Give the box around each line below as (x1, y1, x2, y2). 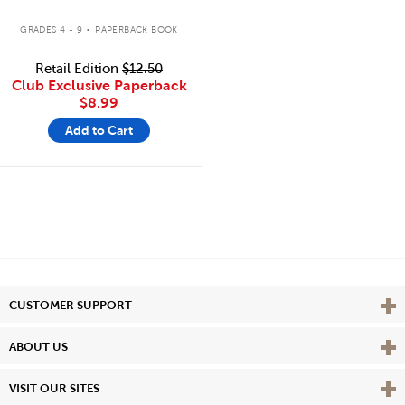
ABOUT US (9, 339, 68, 353)
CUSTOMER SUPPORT (9, 297, 132, 312)
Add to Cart (65, 122, 133, 137)
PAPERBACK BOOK (95, 24, 178, 34)
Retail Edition (35, 61, 122, 77)
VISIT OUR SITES (9, 381, 99, 395)
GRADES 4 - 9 (20, 24, 83, 34)
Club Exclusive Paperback (11, 78, 187, 94)
